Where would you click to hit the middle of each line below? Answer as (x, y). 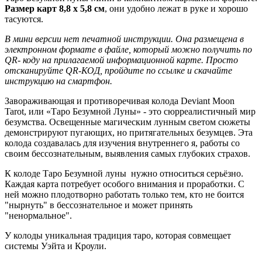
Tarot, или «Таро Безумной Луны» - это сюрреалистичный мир (130, 111)
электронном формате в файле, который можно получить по (128, 49)
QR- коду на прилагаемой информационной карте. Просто (121, 60)
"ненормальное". (38, 215)
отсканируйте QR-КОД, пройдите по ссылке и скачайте (118, 70)
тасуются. (24, 19)
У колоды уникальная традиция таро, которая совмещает (118, 235)
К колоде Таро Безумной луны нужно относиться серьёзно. (124, 173)
